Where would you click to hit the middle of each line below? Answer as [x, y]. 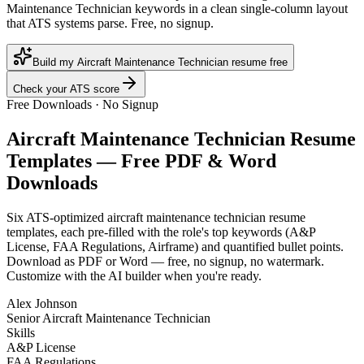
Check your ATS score [66, 89]
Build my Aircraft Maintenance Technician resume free [160, 63]
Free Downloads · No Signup [82, 105]
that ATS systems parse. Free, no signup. [110, 24]
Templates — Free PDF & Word [141, 161]
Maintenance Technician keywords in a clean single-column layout [177, 9]
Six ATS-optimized [57, 218]
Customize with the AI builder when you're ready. [134, 276]
